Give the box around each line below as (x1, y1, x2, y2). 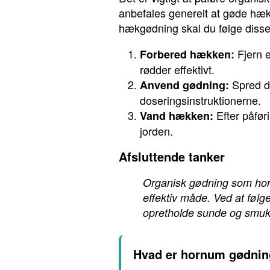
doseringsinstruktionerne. (140, 92, 261, 108)
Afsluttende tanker (119, 148, 225, 165)
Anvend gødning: (140, 77, 229, 93)
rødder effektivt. (140, 61, 215, 77)
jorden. (140, 123, 173, 139)
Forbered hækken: (140, 46, 234, 62)
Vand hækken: (140, 108, 213, 124)
